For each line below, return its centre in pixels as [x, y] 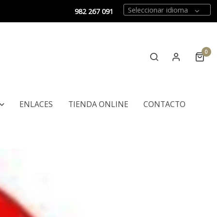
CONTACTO [164, 104]
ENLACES [36, 104]
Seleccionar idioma [158, 10]
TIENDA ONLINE [98, 104]
